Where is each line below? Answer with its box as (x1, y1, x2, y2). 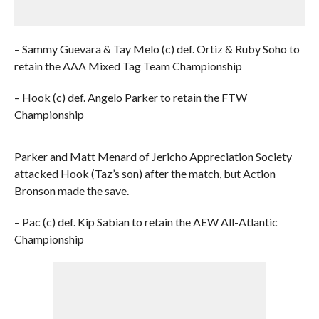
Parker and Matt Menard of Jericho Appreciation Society (14, 150, 292, 163)
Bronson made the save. (14, 184, 129, 197)
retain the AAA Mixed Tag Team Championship (14, 59, 242, 73)
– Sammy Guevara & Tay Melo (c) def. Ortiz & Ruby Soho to (14, 42, 300, 56)
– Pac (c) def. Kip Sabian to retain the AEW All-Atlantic (14, 215, 278, 229)
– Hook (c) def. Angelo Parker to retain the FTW (14, 90, 247, 104)
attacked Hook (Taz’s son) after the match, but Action (14, 167, 276, 180)
